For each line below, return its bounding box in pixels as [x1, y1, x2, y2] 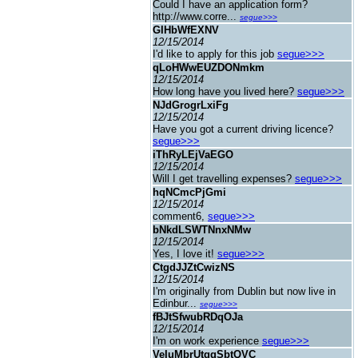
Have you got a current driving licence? [153, 123, 333, 135]
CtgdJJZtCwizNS [153, 261, 235, 273]
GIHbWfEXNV [153, 24, 219, 36]
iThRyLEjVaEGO [153, 149, 233, 161]
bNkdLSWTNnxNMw [153, 224, 251, 236]
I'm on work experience [153, 335, 262, 347]
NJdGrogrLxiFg [153, 99, 229, 111]
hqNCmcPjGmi [153, 186, 226, 198]
